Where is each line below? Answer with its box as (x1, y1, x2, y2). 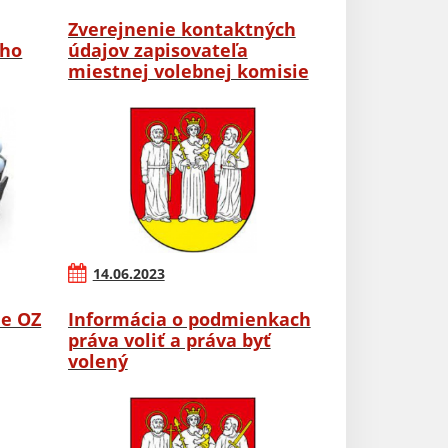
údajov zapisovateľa (67, 38, 248, 63)
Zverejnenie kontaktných (67, 17, 296, 42)
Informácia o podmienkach (67, 307, 311, 332)
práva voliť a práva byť (67, 328, 271, 353)
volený (67, 349, 128, 374)
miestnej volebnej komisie (67, 59, 309, 84)
